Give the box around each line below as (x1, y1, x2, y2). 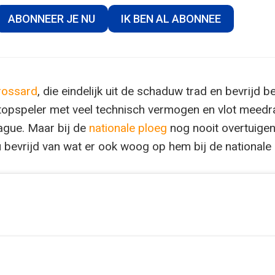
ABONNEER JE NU (7, 12, 95, 25)
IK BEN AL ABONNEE (120, 12, 221, 25)
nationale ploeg (89, 121, 167, 135)
